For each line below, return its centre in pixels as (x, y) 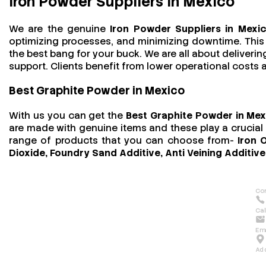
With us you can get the (68, 115)
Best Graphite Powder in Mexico (97, 91)
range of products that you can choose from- (123, 140)
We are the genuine (60, 28)
